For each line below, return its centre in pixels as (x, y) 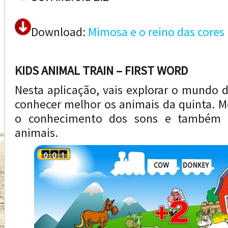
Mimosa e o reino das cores (156, 32)
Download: (60, 32)
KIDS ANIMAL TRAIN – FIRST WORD (101, 70)
